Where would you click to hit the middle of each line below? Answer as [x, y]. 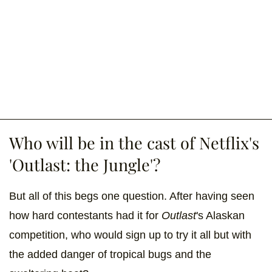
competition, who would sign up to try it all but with [130, 235]
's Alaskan [220, 215]
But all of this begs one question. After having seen [132, 196]
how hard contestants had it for [84, 215]
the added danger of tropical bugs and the [110, 254]
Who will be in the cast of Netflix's [134, 142]
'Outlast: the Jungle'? [85, 164]
